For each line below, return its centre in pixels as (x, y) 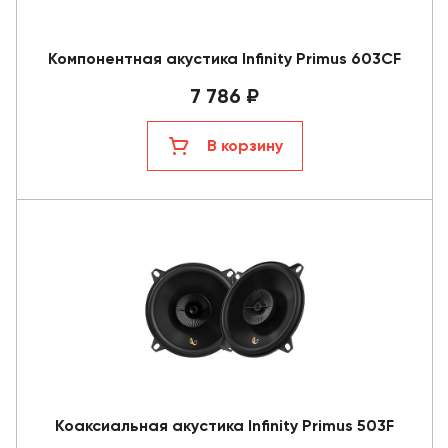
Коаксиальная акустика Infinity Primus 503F (224, 425)
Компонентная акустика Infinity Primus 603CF (224, 58)
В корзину (244, 145)
